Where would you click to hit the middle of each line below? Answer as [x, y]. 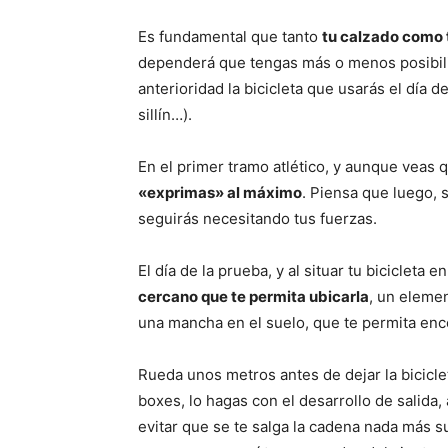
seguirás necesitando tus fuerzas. [257, 219]
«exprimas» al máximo [220, 193]
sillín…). [165, 115]
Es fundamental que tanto [230, 37]
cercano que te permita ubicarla [253, 297]
